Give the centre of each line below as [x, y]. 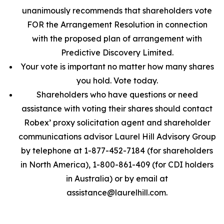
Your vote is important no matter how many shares [117, 66]
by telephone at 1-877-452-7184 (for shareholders [117, 150]
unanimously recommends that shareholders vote [117, 10]
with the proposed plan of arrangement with [117, 38]
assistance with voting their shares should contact [117, 108]
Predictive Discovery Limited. [117, 52]
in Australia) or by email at [117, 178]
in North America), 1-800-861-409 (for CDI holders [117, 164]
